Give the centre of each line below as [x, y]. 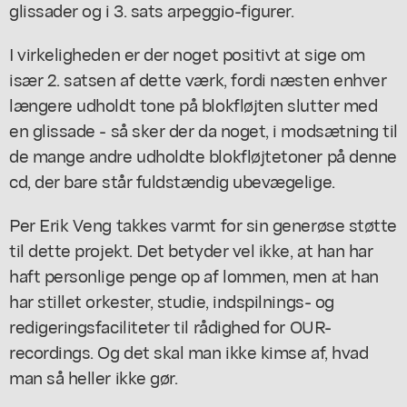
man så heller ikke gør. [94, 376]
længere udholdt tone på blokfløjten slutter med [194, 104]
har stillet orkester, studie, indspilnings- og [172, 300]
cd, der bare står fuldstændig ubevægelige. [172, 180]
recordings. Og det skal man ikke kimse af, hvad [189, 351]
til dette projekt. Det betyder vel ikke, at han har [191, 249]
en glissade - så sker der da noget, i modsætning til [203, 129]
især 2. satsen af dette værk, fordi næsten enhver [198, 78]
